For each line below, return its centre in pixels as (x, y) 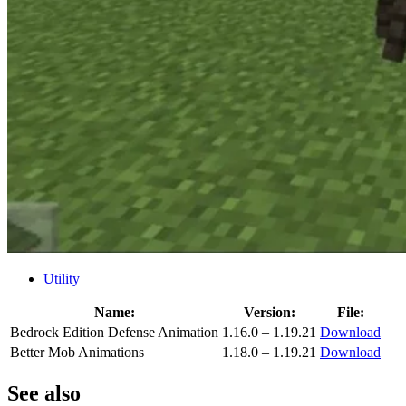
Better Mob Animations (77, 353)
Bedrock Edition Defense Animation (114, 333)
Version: (269, 313)
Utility (62, 279)
